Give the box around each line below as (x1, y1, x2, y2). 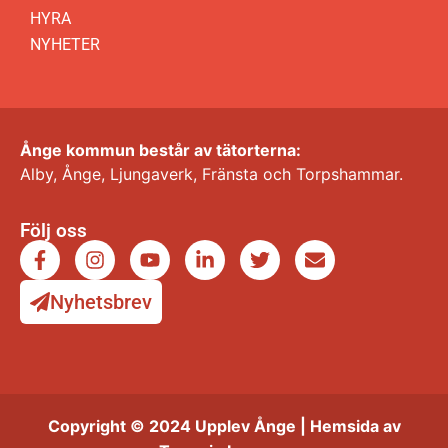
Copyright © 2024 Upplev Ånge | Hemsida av (47, 415, 401, 436)
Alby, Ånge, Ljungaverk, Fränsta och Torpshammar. (20, 164, 403, 185)
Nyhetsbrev (50, 289, 152, 314)
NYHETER (30, 35, 100, 55)
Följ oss (20, 218, 87, 242)
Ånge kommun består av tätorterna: (20, 140, 301, 161)
